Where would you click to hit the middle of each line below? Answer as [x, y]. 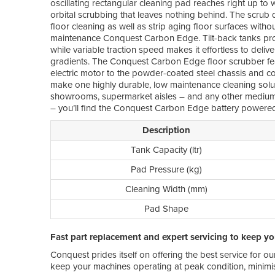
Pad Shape [166, 208]
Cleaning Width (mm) [166, 189]
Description [166, 130]
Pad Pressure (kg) [166, 169]
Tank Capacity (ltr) [166, 149]
